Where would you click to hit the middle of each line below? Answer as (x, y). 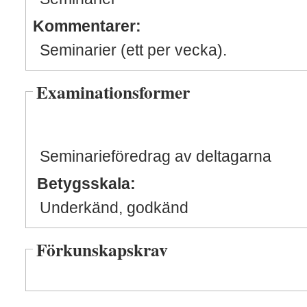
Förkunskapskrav (102, 249)
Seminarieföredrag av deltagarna (156, 156)
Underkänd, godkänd (114, 208)
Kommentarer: (87, 26)
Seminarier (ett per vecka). (133, 50)
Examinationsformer (113, 91)
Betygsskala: (86, 184)
